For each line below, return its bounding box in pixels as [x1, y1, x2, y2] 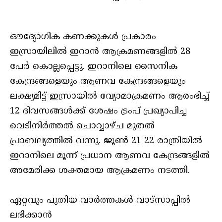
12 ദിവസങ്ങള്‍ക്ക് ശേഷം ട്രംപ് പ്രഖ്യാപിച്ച [10, 105, 187, 117]
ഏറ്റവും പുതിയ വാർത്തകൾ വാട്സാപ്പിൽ [10, 194, 190, 206]
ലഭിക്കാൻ [10, 209, 52, 221]
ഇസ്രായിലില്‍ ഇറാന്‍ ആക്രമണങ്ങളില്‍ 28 [10, 46, 190, 57]
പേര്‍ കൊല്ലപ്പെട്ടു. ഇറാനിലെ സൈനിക [10, 60, 177, 72]
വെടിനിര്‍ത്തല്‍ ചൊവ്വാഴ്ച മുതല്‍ [10, 120, 155, 132]
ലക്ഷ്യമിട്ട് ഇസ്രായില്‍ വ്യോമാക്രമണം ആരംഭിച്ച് [10, 90, 209, 102]
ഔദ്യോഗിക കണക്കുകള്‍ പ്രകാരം [10, 31, 156, 43]
